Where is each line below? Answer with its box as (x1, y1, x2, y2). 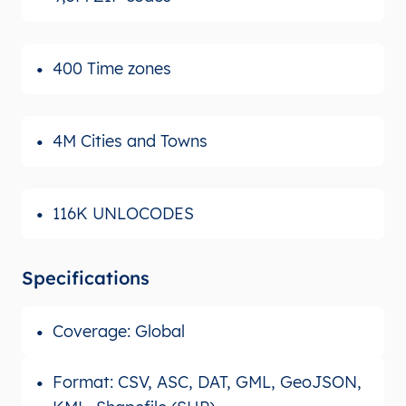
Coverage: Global (53, 320, 185, 342)
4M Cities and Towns (53, 130, 208, 151)
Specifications (22, 266, 150, 289)
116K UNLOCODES (53, 202, 194, 224)
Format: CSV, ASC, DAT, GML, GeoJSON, (53, 371, 362, 392)
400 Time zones (53, 57, 171, 79)
